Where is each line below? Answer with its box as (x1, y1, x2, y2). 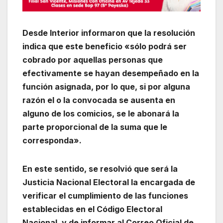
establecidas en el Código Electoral (22, 204, 162, 214)
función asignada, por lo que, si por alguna (22, 81, 190, 92)
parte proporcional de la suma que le (22, 121, 167, 132)
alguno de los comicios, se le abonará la (22, 108, 179, 118)
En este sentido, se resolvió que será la (22, 163, 178, 174)
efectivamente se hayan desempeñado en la (22, 68, 199, 78)
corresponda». (22, 135, 82, 145)
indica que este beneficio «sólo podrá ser (22, 41, 187, 51)
